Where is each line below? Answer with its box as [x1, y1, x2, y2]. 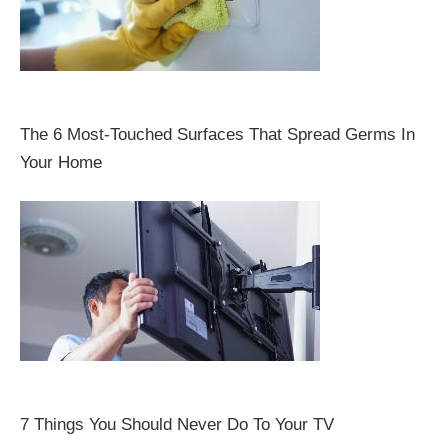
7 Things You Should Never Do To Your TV [20, 415, 334, 435]
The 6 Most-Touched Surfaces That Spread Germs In [20, 125, 415, 145]
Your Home [20, 153, 102, 173]
